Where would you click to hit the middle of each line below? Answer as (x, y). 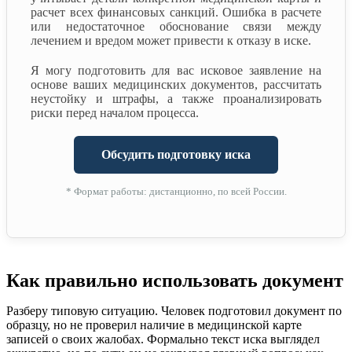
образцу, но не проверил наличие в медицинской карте (154, 324)
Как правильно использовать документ (175, 280)
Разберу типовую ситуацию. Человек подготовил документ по (174, 310)
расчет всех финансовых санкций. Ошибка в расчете (176, 12)
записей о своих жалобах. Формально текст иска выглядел (163, 339)
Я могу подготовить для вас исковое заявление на (176, 70)
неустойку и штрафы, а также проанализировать (176, 98)
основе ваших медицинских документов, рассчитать (176, 84)
